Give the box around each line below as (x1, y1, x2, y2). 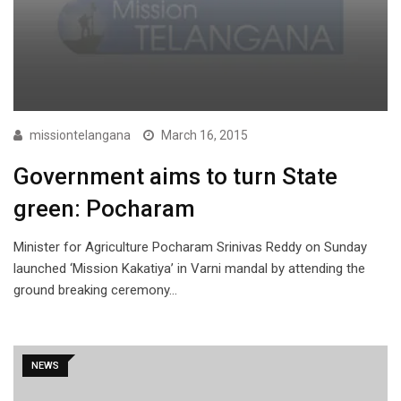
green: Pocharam (13, 195, 195, 223)
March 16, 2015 (161, 128, 248, 143)
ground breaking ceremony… (13, 282, 177, 299)
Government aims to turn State (13, 163, 337, 191)
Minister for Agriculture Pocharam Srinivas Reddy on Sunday (13, 239, 367, 256)
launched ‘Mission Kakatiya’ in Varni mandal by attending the (13, 260, 365, 277)
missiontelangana (30, 128, 131, 143)
